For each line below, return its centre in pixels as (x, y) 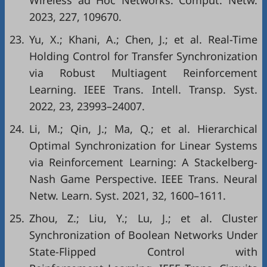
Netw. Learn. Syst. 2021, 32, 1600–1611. (128, 195)
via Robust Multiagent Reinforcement (143, 73)
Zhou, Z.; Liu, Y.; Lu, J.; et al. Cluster (143, 218)
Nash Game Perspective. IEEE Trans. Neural (143, 179)
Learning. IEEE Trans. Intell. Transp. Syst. (143, 89)
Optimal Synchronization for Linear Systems (143, 145)
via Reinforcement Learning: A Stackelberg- (143, 162)
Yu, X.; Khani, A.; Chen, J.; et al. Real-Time (143, 39)
